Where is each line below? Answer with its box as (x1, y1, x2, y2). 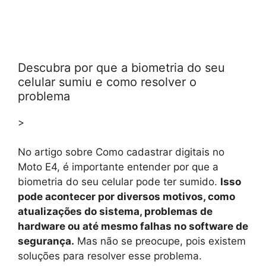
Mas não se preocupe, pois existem (74, 235, 246, 248)
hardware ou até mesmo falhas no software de (18, 220, 248, 233)
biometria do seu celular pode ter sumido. (18, 176, 220, 188)
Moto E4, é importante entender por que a (18, 161, 218, 173)
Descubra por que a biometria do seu (18, 60, 225, 75)
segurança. (18, 235, 74, 248)
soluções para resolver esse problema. (18, 250, 202, 262)
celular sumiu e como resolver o (18, 74, 197, 89)
